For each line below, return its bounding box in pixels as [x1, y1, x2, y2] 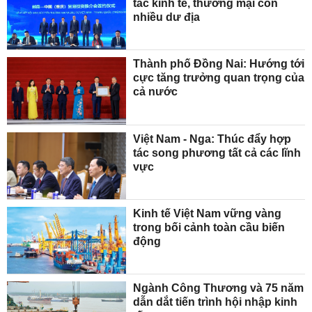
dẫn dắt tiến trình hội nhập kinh [133, 296, 298, 309]
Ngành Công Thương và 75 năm [133, 282, 304, 295]
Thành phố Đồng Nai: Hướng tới [133, 58, 305, 70]
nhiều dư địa [133, 11, 201, 24]
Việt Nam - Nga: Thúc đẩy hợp [133, 132, 292, 145]
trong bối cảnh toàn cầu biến [133, 221, 286, 234]
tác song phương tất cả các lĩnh [133, 146, 302, 159]
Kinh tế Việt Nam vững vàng [133, 208, 282, 220]
